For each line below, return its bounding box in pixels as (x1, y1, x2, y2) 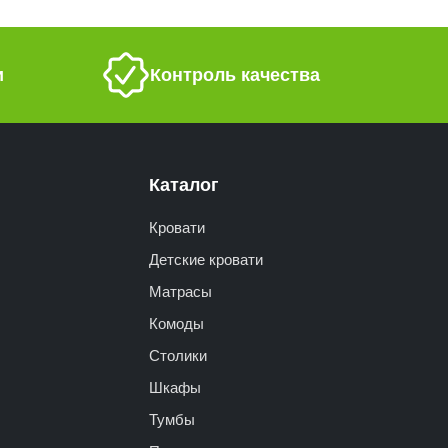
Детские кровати (149, 247, 264, 269)
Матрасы (149, 279, 213, 301)
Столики (149, 343, 208, 365)
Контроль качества (150, 61, 320, 88)
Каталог (149, 170, 220, 197)
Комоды (149, 311, 205, 333)
